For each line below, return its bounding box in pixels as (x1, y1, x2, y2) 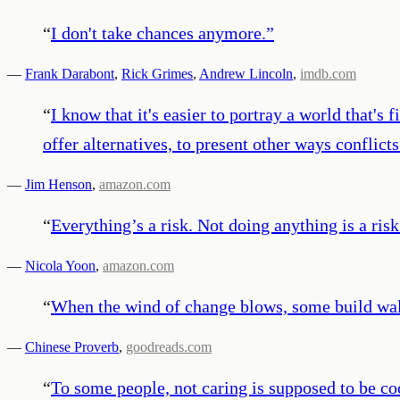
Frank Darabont (25, 65, 114, 81)
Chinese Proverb (25, 338, 119, 354)
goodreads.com (126, 338, 212, 354)
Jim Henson (25, 176, 92, 192)
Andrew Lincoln (199, 65, 293, 81)
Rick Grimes (121, 65, 193, 81)
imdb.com (300, 65, 356, 81)
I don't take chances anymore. (51, 22, 266, 43)
